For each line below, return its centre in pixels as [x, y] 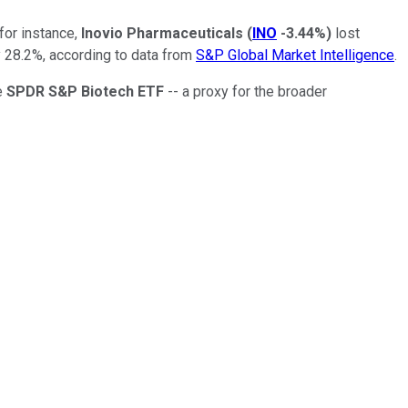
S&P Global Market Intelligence [295, 55]
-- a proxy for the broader [247, 91]
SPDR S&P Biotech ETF [87, 91]
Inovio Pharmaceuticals [162, 33]
